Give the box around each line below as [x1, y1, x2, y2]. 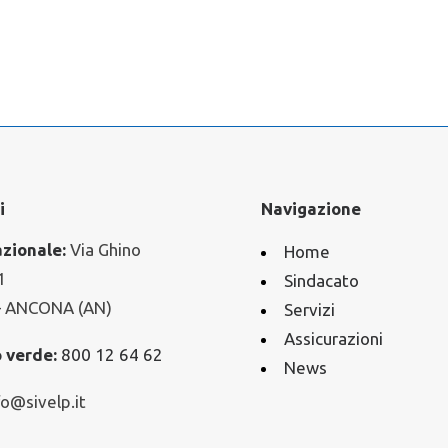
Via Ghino [65, 240, 141, 259]
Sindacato [283, 271, 359, 290]
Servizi [283, 300, 335, 319]
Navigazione [260, 199, 361, 218]
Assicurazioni [283, 329, 383, 348]
